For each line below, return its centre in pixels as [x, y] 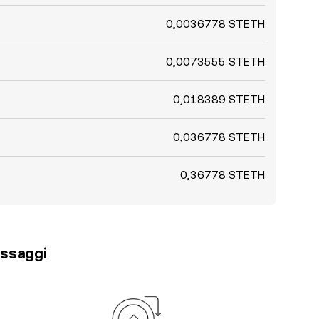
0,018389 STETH [219, 99]
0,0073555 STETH [215, 62]
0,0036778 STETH [215, 24]
